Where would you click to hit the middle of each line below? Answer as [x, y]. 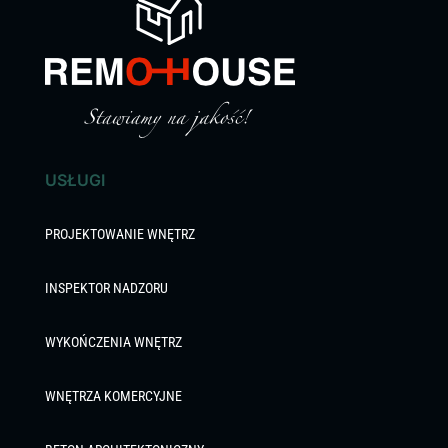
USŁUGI [74, 179]
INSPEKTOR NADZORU [106, 287]
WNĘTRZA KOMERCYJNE [113, 395]
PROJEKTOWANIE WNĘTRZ [119, 233]
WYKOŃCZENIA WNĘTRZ [113, 341]
